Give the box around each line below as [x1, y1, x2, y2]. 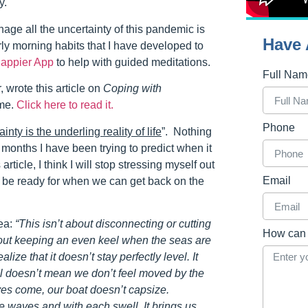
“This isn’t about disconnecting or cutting [15, 218, 211, 230]
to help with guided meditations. [54, 56, 210, 68]
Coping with [103, 82, 162, 95]
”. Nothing [162, 125, 212, 137]
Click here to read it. [16, 99, 113, 111]
